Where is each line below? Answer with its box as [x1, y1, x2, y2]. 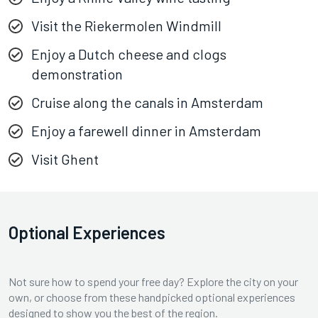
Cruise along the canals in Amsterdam [31, 93, 263, 111]
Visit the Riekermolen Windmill [31, 16, 221, 34]
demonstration [31, 65, 123, 82]
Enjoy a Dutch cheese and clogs [31, 45, 226, 62]
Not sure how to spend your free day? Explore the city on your [9, 274, 298, 288]
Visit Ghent [31, 150, 99, 168]
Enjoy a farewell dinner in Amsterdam [31, 121, 261, 139]
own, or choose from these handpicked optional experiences [9, 290, 295, 304]
